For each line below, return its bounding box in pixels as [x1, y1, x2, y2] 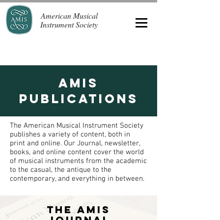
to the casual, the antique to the [10, 165, 111, 174]
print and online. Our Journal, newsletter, [10, 139, 140, 148]
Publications [19, 91, 138, 107]
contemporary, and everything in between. [10, 174, 146, 183]
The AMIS [47, 203, 110, 216]
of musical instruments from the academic [10, 157, 147, 165]
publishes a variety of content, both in [10, 130, 130, 139]
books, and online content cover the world [10, 148, 144, 157]
